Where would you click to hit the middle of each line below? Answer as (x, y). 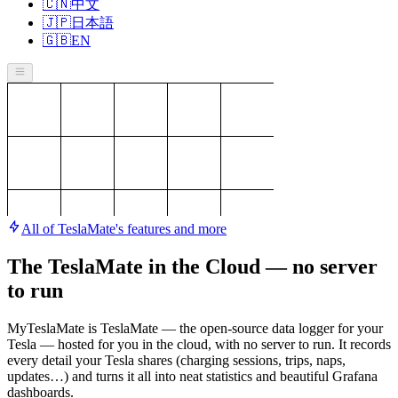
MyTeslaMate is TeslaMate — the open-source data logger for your (195, 329)
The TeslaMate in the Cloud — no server (192, 267)
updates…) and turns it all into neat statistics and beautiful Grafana (192, 377)
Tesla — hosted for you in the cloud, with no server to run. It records (199, 345)
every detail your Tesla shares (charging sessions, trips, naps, (176, 361)
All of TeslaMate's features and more (124, 229)
